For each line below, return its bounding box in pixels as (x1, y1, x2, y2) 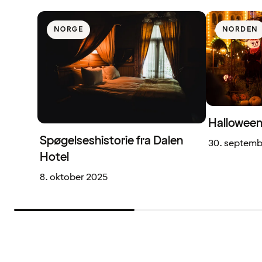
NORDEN (222, 24, 258, 35)
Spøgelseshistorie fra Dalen (40, 132, 183, 149)
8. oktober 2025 (40, 170, 108, 184)
